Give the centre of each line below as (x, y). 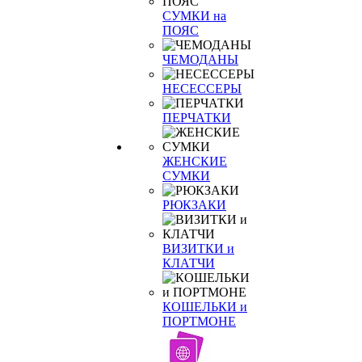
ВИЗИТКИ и (198, 248)
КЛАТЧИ (189, 263)
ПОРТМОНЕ (199, 321)
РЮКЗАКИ (194, 205)
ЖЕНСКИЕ (195, 161)
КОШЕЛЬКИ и (205, 307)
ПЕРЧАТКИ (197, 118)
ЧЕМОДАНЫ (200, 59)
